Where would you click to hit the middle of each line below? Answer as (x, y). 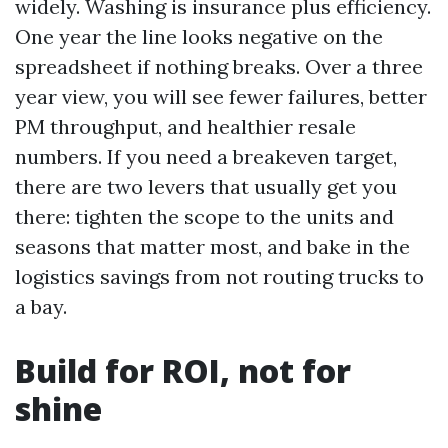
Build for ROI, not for (183, 370)
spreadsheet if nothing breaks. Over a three (219, 66)
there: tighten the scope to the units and (204, 216)
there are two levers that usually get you (206, 186)
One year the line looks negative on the (199, 36)
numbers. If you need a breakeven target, (206, 156)
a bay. (41, 306)
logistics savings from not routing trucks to (219, 276)
